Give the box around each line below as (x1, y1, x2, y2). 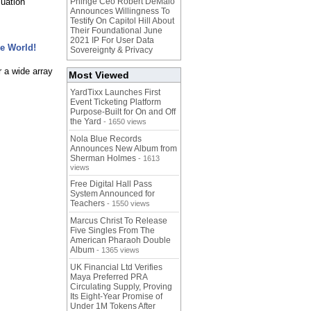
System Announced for (70, 189, 155, 199)
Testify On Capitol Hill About (70, 16, 174, 26)
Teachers (70, 199, 105, 209)
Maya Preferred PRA (70, 272, 147, 283)
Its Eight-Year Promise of (70, 292, 162, 302)
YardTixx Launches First (70, 87, 160, 98)
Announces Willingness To (70, 6, 170, 17)
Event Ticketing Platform (70, 97, 161, 108)
